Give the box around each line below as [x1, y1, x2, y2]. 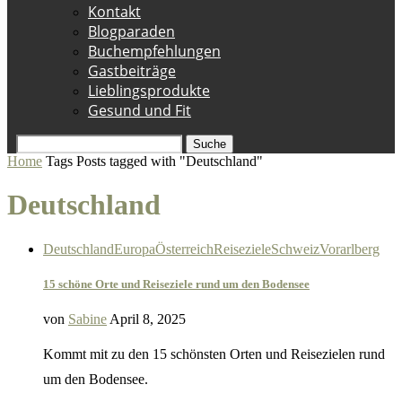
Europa [114, 240, 155, 257]
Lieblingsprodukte [88, 81, 210, 100]
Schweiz [271, 240, 319, 257]
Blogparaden [88, 22, 175, 41]
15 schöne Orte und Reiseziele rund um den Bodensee [43, 277, 310, 292]
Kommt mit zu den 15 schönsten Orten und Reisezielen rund [43, 346, 385, 363]
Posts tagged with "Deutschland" [76, 153, 263, 169]
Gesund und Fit [88, 100, 191, 120]
